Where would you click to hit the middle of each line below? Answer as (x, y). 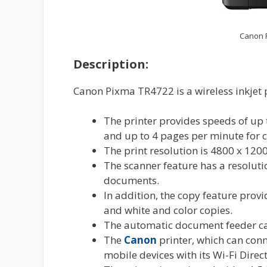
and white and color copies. (168, 210)
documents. (131, 180)
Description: (111, 64)
